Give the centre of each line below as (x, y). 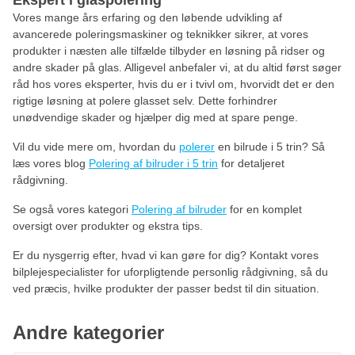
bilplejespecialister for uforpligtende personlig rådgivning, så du (170, 272)
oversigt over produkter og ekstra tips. (108, 226)
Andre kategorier (88, 332)
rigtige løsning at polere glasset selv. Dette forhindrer (145, 101)
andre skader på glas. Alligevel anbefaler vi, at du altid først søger (177, 67)
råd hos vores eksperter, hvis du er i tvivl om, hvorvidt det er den (174, 84)
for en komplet (264, 209)
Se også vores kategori (72, 209)
